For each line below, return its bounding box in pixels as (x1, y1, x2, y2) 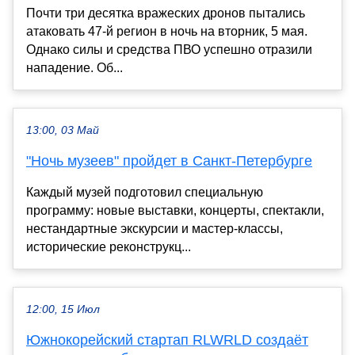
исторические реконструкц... (26, 239, 191, 254)
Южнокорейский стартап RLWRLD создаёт (26, 331, 308, 348)
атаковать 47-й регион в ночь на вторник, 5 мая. (26, 24, 307, 38)
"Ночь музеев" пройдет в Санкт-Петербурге (26, 152, 312, 169)
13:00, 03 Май (26, 124, 99, 136)
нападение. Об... (26, 60, 123, 74)
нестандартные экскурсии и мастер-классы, (26, 221, 283, 235)
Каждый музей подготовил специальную (26, 185, 263, 199)
